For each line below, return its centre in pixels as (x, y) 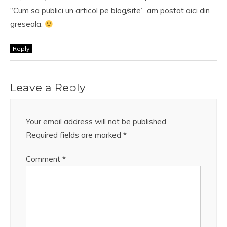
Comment (44, 159)
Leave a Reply (48, 87)
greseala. (27, 24)
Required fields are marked (74, 135)
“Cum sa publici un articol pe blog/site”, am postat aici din (110, 11)
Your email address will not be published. (97, 122)
